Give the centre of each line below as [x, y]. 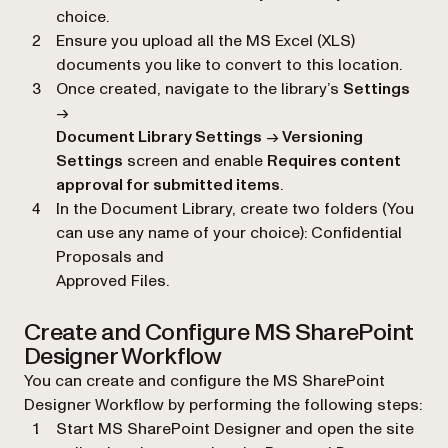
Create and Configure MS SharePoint [219, 332]
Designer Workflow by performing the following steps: [223, 404]
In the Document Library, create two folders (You [235, 208]
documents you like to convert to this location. [229, 64]
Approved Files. [112, 280]
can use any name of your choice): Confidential [229, 232]
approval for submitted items [168, 184]
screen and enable [195, 160]
